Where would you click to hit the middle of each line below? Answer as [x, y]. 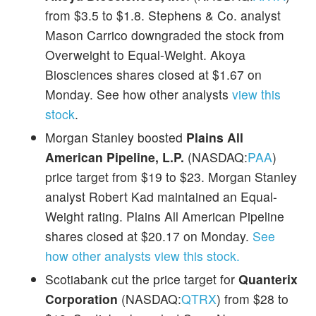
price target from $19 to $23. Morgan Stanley [171, 176]
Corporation [81, 298]
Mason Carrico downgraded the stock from [165, 35]
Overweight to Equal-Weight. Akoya [145, 54]
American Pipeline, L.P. [115, 157]
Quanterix [268, 279]
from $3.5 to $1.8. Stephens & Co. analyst [163, 15]
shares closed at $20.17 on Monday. [149, 236]
